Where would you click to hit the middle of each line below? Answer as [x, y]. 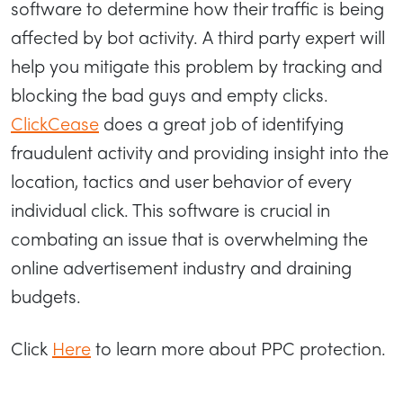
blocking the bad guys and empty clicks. [170, 94]
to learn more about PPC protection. [238, 347]
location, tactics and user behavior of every [181, 180]
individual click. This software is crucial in [170, 209]
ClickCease [55, 122]
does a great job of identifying [221, 122]
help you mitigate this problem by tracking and [197, 65]
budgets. [46, 295]
